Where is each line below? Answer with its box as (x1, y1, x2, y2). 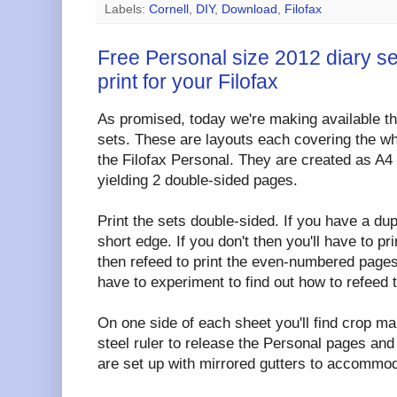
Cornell (149, 3, 189, 17)
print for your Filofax (97, 70, 278, 94)
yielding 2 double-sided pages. (97, 171, 298, 189)
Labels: (105, 3, 149, 17)
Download (222, 3, 277, 17)
